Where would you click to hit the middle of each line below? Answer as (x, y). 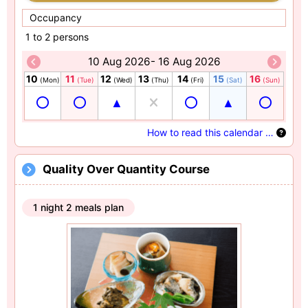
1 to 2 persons (57, 36)
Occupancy (56, 17)
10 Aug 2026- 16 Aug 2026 (154, 61)
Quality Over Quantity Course (126, 169)
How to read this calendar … (212, 132)
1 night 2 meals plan (78, 207)
